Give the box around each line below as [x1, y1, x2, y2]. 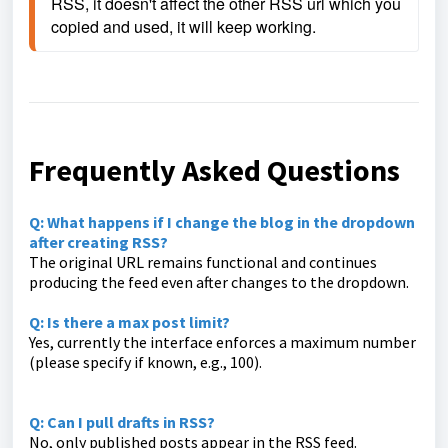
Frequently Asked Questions [29, 151, 400, 190]
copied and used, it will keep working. [51, 15, 316, 39]
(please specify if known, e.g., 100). [29, 352, 262, 373]
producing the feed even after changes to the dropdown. [29, 272, 409, 293]
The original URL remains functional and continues [29, 252, 377, 273]
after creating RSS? [29, 232, 168, 253]
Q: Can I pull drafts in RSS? [29, 412, 215, 433]
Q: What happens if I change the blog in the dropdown [29, 212, 415, 233]
